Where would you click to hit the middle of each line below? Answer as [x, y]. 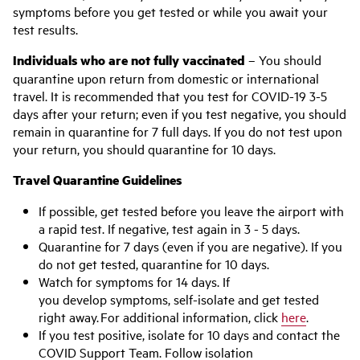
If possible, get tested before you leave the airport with [191, 211]
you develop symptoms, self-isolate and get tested [179, 299]
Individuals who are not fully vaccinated [129, 60]
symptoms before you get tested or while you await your [170, 11]
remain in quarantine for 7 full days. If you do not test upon [178, 131]
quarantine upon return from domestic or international [166, 78]
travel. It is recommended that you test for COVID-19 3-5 [170, 96]
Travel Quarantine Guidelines [99, 180]
